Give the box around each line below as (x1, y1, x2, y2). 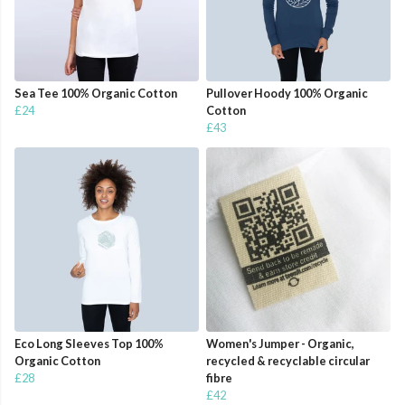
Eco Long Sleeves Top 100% (14, 336, 164, 352)
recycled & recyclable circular (206, 353, 370, 369)
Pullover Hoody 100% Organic (206, 86, 368, 101)
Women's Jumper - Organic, (206, 336, 354, 352)
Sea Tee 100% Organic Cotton (14, 86, 177, 101)
